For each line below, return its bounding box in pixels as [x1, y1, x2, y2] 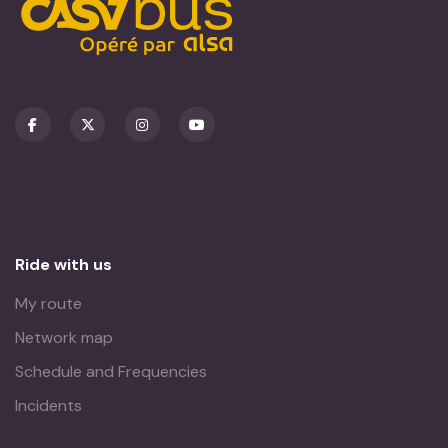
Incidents [15, 395, 82, 417]
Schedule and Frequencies [15, 361, 207, 383]
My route [15, 293, 82, 315]
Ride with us [15, 254, 112, 276]
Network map [15, 327, 113, 349]
